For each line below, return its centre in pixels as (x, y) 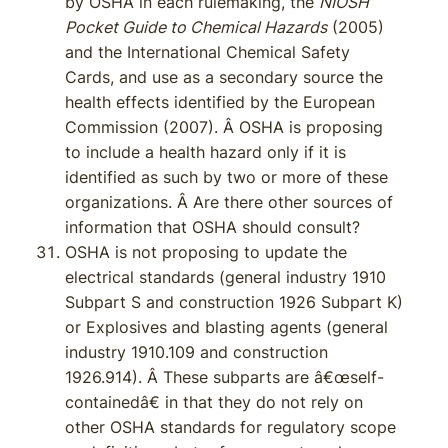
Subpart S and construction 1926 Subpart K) (234, 302)
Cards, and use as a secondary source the (224, 77)
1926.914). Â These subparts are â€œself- (224, 377)
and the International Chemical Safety (207, 52)
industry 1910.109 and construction (196, 352)
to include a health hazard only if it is (205, 152)
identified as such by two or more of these (226, 177)
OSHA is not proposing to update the (206, 252)
